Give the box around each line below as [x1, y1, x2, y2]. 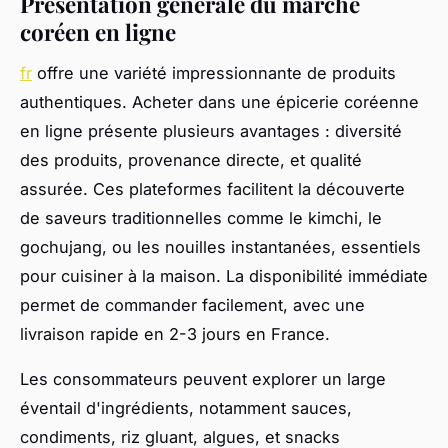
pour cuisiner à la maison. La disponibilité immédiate [20, 265, 428, 286]
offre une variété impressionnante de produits [32, 62, 396, 83]
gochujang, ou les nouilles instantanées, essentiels [20, 236, 421, 257]
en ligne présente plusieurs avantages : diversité [20, 120, 402, 141]
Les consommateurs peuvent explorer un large [20, 368, 386, 389]
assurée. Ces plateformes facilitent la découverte [20, 178, 405, 199]
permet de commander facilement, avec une [20, 294, 365, 315]
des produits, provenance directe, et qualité [20, 149, 362, 170]
